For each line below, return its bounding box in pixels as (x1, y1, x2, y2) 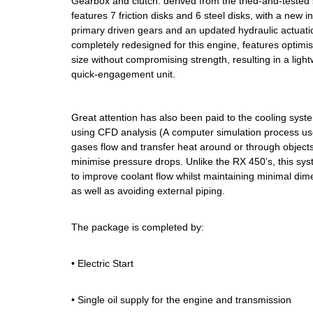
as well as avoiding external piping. (71, 184, 225, 196)
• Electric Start (71, 257, 133, 269)
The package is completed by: (71, 221, 204, 233)
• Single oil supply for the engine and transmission (71, 293, 291, 305)
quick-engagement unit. (71, 68, 175, 80)
